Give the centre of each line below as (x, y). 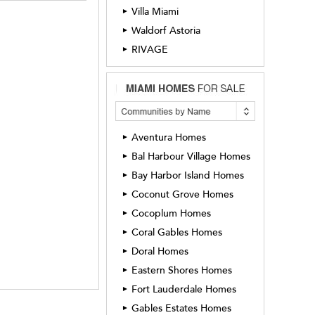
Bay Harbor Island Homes (188, 175)
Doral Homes (160, 251)
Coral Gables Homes (177, 232)
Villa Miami (155, 12)
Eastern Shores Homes (182, 270)
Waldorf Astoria (166, 31)
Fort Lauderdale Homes (184, 289)
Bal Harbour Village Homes (191, 156)
